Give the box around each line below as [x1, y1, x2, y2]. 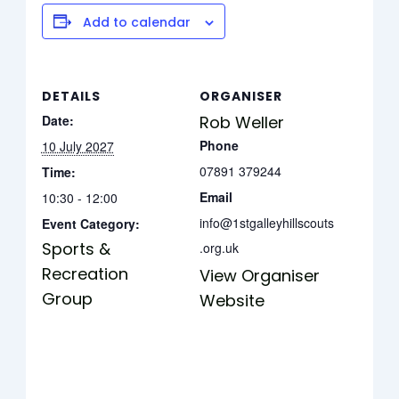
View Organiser [199, 264, 320, 287]
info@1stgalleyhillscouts [199, 213, 334, 232]
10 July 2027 [41, 136, 114, 155]
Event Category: [41, 214, 140, 232]
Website [199, 289, 265, 312]
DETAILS [41, 86, 101, 105]
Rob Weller [199, 110, 284, 134]
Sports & [41, 237, 110, 260]
